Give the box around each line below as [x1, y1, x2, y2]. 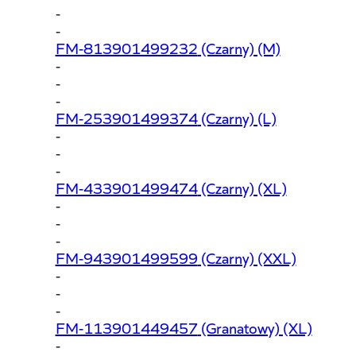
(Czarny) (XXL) [197, 246, 296, 268]
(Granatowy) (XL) [197, 315, 312, 338]
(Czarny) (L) [197, 106, 277, 128]
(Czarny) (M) [197, 36, 281, 58]
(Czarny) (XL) [197, 176, 287, 198]
